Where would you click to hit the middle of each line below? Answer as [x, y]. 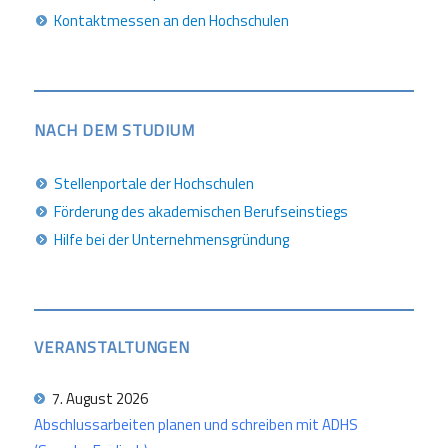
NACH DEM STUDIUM [114, 130]
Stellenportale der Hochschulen [154, 183]
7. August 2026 [100, 399]
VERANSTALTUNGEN [112, 347]
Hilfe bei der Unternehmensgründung [172, 239]
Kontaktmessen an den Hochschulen [172, 20]
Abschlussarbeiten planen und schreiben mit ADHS [196, 425]
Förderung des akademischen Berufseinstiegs [201, 211]
